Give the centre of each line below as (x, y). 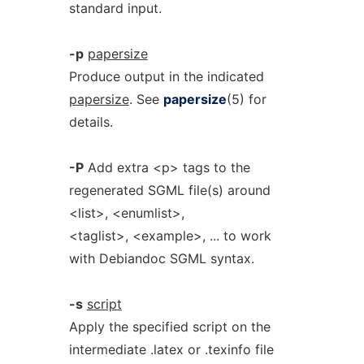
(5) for (246, 99)
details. (91, 122)
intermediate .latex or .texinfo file (171, 349)
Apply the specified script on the (169, 327)
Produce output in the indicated (166, 76)
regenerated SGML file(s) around (169, 190)
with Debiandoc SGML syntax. (161, 258)
